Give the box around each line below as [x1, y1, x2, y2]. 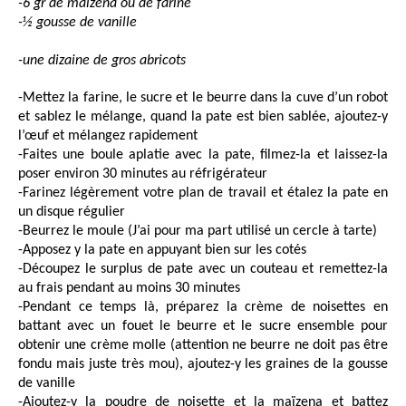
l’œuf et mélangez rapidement [18, 129, 198, 144]
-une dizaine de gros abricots [18, 53, 186, 69]
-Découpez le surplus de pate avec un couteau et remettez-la [18, 262, 388, 277]
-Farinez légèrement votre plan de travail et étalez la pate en [18, 186, 388, 201]
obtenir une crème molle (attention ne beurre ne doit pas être [18, 338, 388, 353]
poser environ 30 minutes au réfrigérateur [18, 167, 267, 182]
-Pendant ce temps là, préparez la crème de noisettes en [18, 300, 388, 315]
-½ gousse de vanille [18, 15, 137, 31]
